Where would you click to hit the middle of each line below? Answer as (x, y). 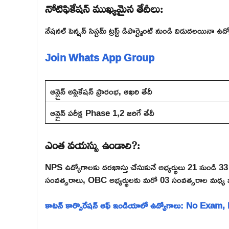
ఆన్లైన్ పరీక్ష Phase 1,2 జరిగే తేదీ (102, 113)
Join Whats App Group (100, 57)
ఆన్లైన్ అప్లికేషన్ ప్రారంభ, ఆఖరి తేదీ (101, 91)
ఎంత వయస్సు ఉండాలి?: (93, 143)
